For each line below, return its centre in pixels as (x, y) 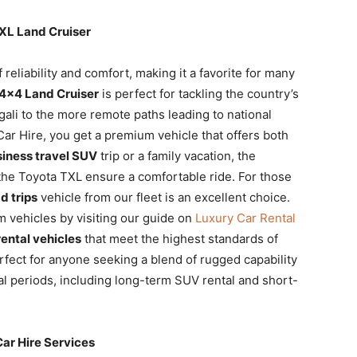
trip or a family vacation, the (177, 156)
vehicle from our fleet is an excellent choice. (164, 197)
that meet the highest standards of (180, 239)
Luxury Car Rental (245, 218)
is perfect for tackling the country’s (199, 94)
